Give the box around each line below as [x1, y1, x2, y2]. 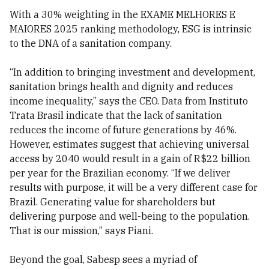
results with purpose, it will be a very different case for [10, 181, 258, 193]
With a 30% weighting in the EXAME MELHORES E [10, 8, 235, 20]
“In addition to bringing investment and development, [10, 66, 255, 78]
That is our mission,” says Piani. [10, 225, 153, 237]
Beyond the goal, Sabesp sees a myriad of [10, 253, 197, 265]
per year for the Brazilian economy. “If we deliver [10, 167, 231, 179]
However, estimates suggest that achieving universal [10, 138, 249, 150]
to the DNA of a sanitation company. [10, 37, 172, 49]
